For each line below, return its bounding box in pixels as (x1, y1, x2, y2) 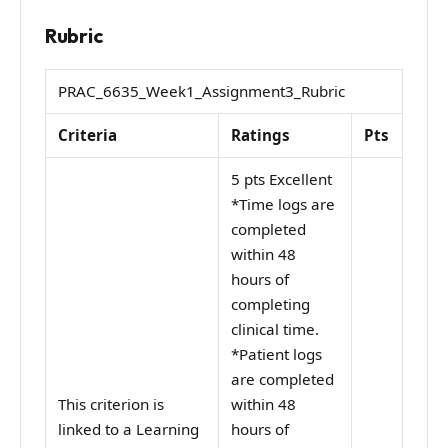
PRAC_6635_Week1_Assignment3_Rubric (58, 81, 346, 102)
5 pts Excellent (231, 169, 333, 190)
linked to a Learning (58, 419, 200, 440)
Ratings (231, 125, 291, 146)
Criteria (58, 125, 118, 146)
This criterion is (58, 394, 165, 415)
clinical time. (231, 319, 320, 340)
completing (231, 294, 311, 315)
